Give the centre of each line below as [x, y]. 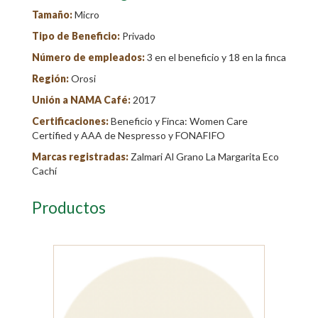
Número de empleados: [89, 57]
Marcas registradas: [81, 157]
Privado [139, 36]
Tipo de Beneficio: [77, 36]
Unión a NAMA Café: [82, 100]
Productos [69, 208]
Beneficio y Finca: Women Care [179, 121]
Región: [51, 78]
